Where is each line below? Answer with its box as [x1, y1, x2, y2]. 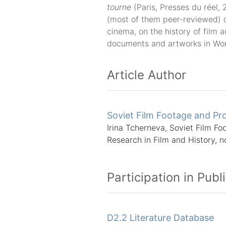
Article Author [107, 68, 186, 82]
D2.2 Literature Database [107, 212, 214, 223]
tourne [107, 2, 131, 12]
